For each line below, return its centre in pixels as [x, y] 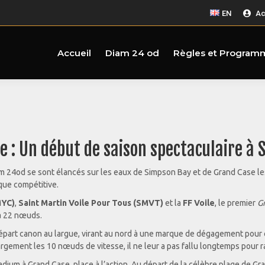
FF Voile [199, 203]
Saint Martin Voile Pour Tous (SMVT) [91, 203]
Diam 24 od [132, 53]
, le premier [236, 203]
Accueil [74, 53]
